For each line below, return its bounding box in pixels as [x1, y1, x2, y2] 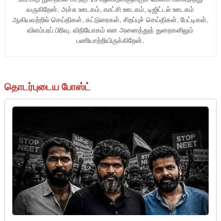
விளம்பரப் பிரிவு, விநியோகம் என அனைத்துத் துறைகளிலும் [27, 25, 194, 36]
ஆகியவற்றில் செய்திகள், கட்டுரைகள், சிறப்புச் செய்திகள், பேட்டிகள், [12, 15, 209, 26]
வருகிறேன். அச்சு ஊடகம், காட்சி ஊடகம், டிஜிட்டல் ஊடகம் [27, 4, 194, 15]
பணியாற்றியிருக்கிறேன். [76, 36, 145, 46]
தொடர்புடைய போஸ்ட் [4, 79, 91, 95]
